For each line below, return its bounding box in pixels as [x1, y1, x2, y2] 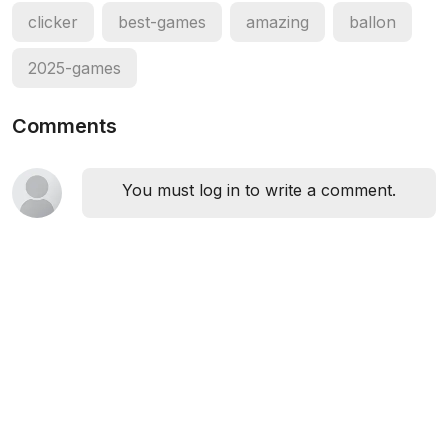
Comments [12, 114, 117, 138]
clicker [28, 12, 78, 32]
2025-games [28, 58, 121, 78]
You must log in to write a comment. [122, 180, 396, 200]
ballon [349, 12, 396, 32]
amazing [246, 12, 309, 32]
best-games [118, 12, 206, 32]
